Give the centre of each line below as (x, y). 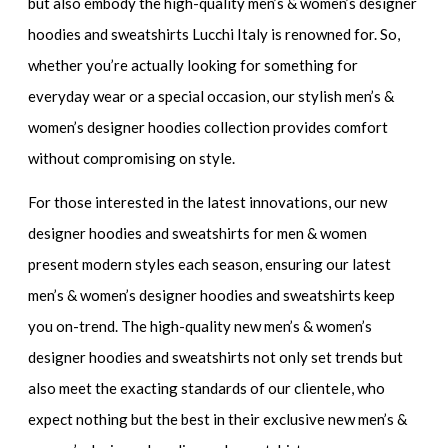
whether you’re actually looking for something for (193, 64)
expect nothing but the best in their (146, 419)
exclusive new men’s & (335, 419)
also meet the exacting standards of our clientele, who (207, 388)
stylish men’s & (346, 95)
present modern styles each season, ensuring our (190, 264)
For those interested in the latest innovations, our (194, 202)
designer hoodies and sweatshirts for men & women (198, 233)
